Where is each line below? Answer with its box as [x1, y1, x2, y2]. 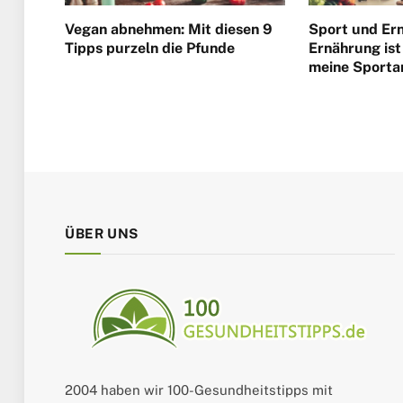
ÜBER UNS [65, 225, 139, 241]
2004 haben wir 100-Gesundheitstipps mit [65, 381, 333, 398]
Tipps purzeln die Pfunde [65, 39, 235, 57]
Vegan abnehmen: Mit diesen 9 [65, 20, 273, 38]
